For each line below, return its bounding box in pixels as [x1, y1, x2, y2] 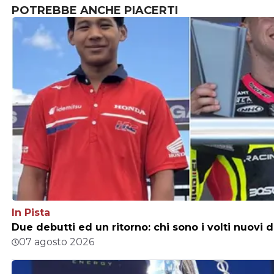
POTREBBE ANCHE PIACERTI [12, 4, 178, 18]
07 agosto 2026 [19, 236, 94, 248]
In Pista [12, 207, 50, 219]
